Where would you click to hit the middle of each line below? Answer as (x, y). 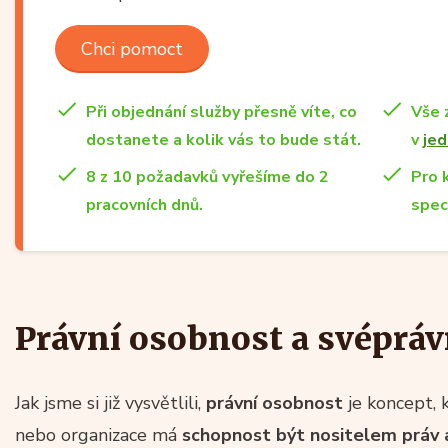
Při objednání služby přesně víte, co (221, 111)
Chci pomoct (132, 48)
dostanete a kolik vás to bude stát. (223, 139)
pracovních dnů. (144, 204)
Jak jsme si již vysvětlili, (110, 402)
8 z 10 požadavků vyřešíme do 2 (207, 176)
